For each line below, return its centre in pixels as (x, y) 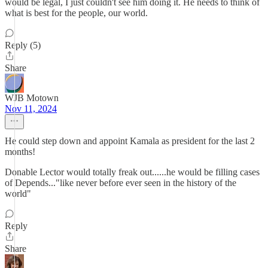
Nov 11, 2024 (31, 109)
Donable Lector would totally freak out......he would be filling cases (132, 172)
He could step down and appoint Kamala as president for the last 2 (130, 141)
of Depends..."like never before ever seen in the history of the (121, 183)
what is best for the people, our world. (76, 13)
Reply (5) (23, 45)
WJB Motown (32, 98)
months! (20, 152)
